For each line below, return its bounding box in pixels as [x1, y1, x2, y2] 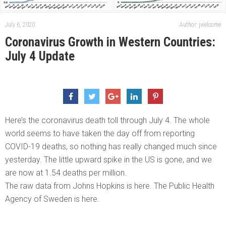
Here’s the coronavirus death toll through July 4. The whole [5, 116, 210, 126]
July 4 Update [5, 49, 75, 64]
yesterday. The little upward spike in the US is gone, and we [5, 155, 212, 165]
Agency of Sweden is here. [5, 194, 99, 204]
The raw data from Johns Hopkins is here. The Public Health [5, 181, 214, 191]
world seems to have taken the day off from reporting [5, 129, 195, 139]
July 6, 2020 [5, 21, 35, 29]
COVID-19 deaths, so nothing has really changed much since [5, 142, 217, 152]
